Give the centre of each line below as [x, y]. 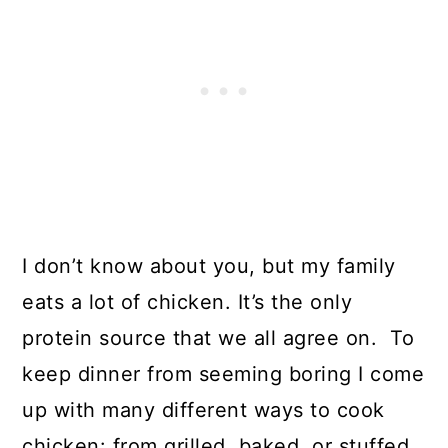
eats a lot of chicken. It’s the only [187, 302]
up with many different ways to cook [203, 410]
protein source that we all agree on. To [218, 338]
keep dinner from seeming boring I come [223, 374]
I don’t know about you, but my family [209, 266]
